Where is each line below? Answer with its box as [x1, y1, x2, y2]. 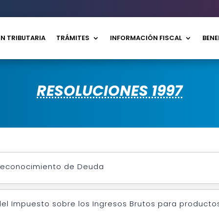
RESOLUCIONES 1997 [37, 81, 182, 102]
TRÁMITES [56, 33, 90, 43]
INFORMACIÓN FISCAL [110, 33, 182, 43]
